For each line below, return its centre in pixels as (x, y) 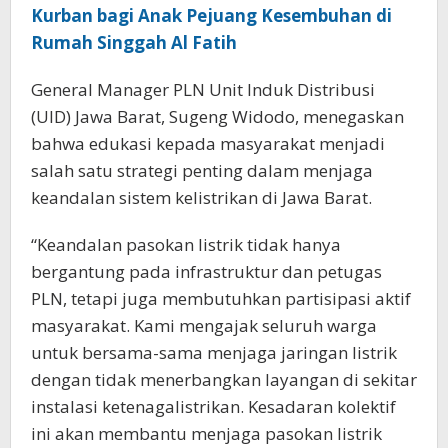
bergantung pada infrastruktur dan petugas (206, 271)
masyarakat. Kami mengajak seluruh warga (204, 325)
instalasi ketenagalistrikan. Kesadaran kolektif (213, 406)
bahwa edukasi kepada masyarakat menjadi (208, 143)
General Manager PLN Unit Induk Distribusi (203, 89)
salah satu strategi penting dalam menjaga (202, 170)
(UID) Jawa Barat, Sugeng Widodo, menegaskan (217, 116)
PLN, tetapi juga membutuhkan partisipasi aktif (221, 298)
